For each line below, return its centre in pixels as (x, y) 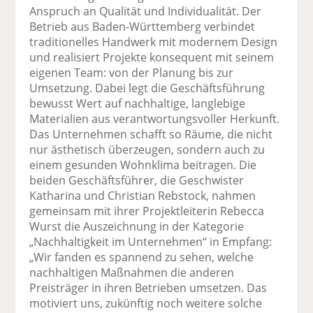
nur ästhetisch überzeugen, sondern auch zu (147, 150)
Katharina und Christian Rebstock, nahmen (143, 196)
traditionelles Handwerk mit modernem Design (154, 42)
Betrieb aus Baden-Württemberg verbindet (143, 27)
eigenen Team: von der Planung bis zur (132, 73)
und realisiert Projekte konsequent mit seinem (152, 58)
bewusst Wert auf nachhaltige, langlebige (138, 104)
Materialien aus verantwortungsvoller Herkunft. (155, 119)
